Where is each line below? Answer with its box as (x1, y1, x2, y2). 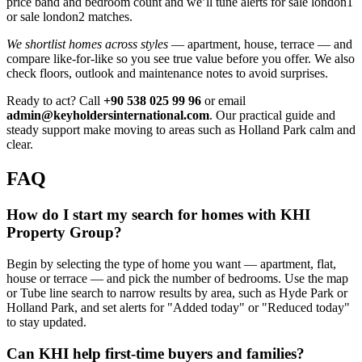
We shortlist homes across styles (6, 37, 168, 52)
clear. (6, 137, 33, 152)
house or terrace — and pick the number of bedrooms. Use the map (6, 271, 348, 285)
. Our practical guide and (209, 108, 335, 123)
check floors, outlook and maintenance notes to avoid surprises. (6, 66, 328, 81)
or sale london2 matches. (6, 10, 133, 24)
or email (201, 94, 246, 108)
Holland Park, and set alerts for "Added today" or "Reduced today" (6, 300, 350, 314)
